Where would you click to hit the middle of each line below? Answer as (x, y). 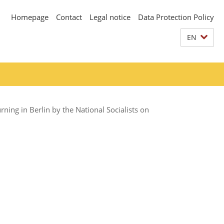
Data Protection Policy (176, 17)
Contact (69, 17)
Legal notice (110, 17)
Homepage (30, 17)
